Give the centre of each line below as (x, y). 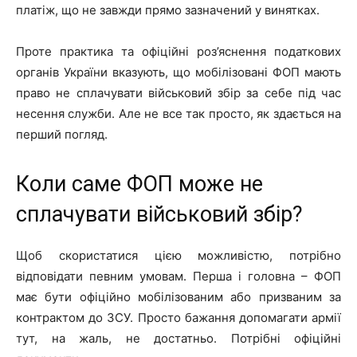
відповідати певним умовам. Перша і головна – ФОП (178, 276)
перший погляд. (62, 134)
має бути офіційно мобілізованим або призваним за (178, 296)
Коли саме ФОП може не (139, 184)
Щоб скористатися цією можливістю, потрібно (178, 255)
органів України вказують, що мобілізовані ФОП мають (178, 72)
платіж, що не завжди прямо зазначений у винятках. (168, 10)
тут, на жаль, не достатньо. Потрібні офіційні (178, 338)
